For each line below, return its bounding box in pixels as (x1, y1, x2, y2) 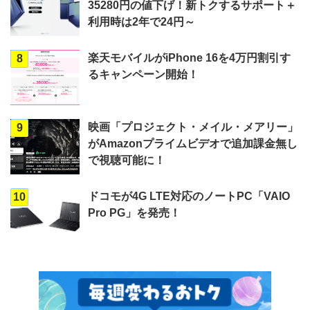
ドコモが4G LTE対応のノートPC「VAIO (88, 190, 290, 202)
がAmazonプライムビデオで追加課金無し (88, 138, 298, 149)
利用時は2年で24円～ (88, 16, 195, 28)
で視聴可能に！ (88, 154, 165, 166)
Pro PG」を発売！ (88, 207, 181, 219)
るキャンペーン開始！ (88, 69, 199, 80)
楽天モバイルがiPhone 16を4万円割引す (88, 52, 291, 64)
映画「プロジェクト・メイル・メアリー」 (88, 121, 298, 133)
